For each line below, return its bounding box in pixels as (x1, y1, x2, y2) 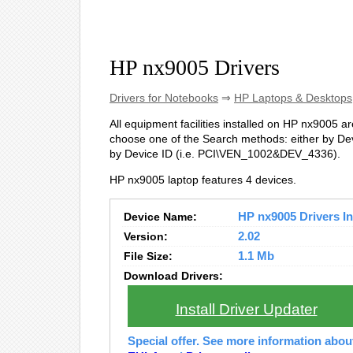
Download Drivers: (124, 269, 223, 282)
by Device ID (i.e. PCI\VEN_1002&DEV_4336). (110, 147, 340, 160)
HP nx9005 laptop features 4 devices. (110, 173, 296, 186)
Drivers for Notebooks (110, 91, 218, 104)
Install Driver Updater (175, 301, 318, 318)
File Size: (124, 250, 173, 262)
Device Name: (124, 210, 197, 223)
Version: (124, 230, 168, 243)
